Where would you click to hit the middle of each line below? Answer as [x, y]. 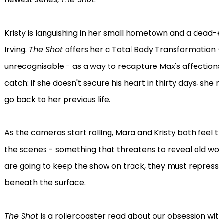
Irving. [16, 50]
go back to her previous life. [57, 99]
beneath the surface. [45, 183]
